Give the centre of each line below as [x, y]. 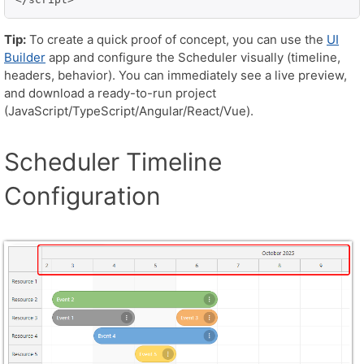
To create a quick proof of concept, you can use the [176, 40]
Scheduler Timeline [113, 162]
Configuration [82, 196]
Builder [25, 58]
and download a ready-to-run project [110, 93]
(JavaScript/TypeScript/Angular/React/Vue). [129, 111]
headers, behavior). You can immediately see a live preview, [175, 76]
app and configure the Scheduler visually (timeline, [193, 58]
